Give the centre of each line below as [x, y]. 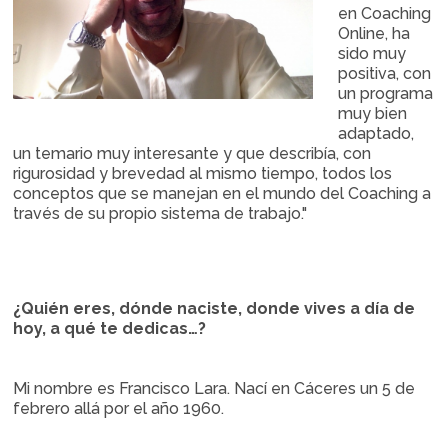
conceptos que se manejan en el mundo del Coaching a [222, 193]
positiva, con [385, 73]
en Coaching [385, 13]
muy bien [373, 113]
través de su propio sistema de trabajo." [160, 213]
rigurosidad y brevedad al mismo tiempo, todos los [203, 173]
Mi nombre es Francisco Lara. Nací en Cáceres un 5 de [214, 388]
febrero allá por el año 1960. [119, 408]
